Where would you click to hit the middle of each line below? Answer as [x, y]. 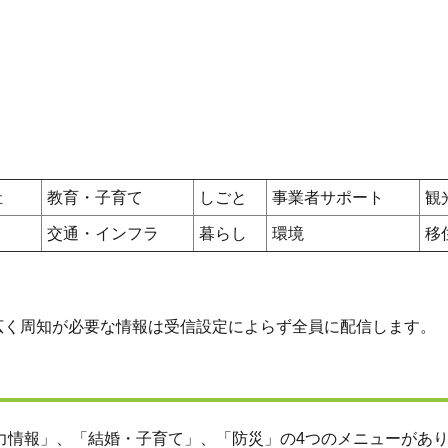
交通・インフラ [103, 233]
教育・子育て [95, 197]
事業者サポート [328, 197]
